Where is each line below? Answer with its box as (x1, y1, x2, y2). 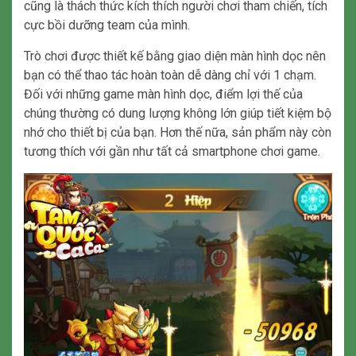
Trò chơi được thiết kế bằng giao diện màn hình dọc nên (24, 48, 326, 64)
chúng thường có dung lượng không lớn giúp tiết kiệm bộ (24, 106, 331, 122)
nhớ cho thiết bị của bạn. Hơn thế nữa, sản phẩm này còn (24, 125, 331, 141)
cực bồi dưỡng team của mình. (24, 17, 190, 33)
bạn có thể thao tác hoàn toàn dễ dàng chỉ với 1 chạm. (24, 68, 316, 83)
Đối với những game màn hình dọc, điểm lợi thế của (24, 87, 303, 103)
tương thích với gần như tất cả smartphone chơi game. (24, 144, 320, 160)
